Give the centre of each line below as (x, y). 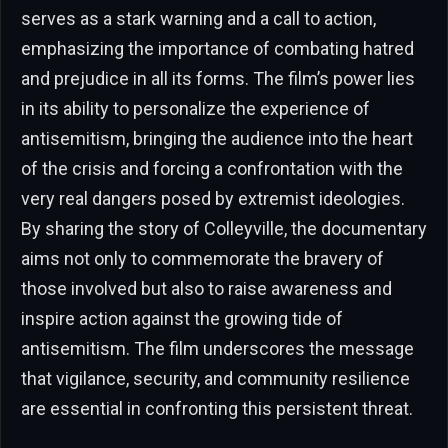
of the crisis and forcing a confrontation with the (212, 168)
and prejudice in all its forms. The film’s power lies (218, 78)
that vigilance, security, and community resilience (215, 378)
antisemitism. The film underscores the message (217, 348)
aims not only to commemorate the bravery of (202, 258)
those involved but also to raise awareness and (206, 288)
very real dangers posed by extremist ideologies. (213, 198)
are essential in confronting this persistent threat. (217, 408)
